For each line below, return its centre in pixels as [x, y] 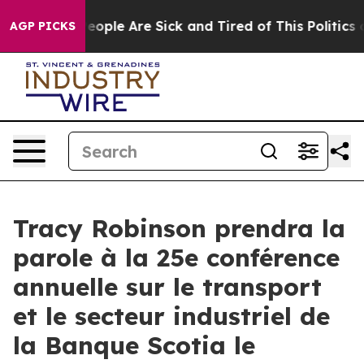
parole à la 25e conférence [176, 258]
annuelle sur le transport [167, 287]
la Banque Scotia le [134, 345]
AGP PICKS [43, 26]
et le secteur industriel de [171, 316]
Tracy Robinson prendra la [179, 228]
